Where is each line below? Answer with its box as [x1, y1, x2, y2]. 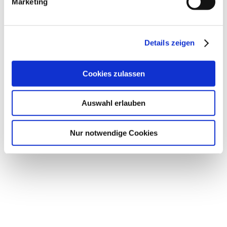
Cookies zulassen [82, 69, 145, 78]
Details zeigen [144, 38, 195, 47]
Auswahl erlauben [82, 98, 145, 107]
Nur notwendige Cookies [69, 128, 158, 137]
